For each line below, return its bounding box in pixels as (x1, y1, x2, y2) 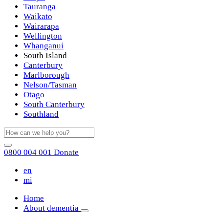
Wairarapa (23, 22, 59, 31)
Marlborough (23, 70, 69, 80)
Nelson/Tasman (23, 80, 77, 90)
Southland (23, 109, 59, 119)
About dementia (23, 203, 81, 213)
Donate (54, 148, 79, 157)
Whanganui (23, 41, 64, 51)
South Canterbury (23, 100, 85, 109)
